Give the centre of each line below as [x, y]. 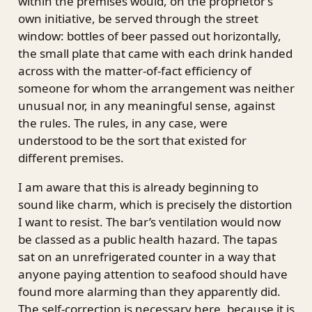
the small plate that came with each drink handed [155, 54]
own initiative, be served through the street [138, 19]
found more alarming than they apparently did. [149, 292]
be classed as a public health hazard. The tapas [147, 240]
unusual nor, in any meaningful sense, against [146, 106]
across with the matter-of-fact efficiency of [134, 71]
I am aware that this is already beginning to [138, 187]
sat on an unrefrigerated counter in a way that [147, 257]
